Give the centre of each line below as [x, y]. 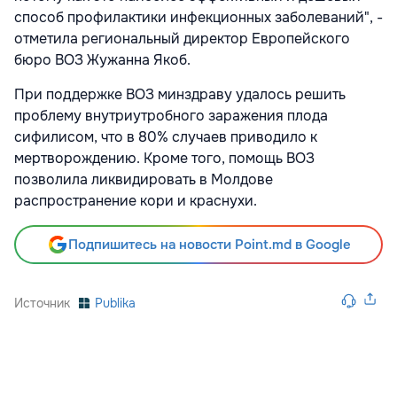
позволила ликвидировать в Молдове [144, 180]
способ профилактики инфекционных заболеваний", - [198, 18]
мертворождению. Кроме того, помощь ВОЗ [164, 159]
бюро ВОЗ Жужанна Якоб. [102, 60]
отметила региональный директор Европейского [182, 39]
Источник [42, 304]
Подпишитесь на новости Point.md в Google [209, 245]
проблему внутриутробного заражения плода [171, 116]
